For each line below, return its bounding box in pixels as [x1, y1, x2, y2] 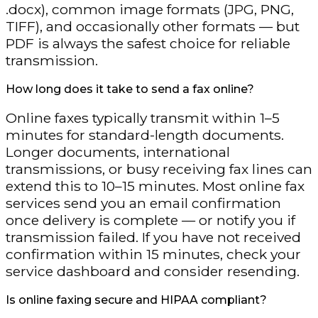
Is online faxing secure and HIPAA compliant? [6, 293, 267, 307]
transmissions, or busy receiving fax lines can [6, 160, 312, 178]
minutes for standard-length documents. [6, 126, 284, 144]
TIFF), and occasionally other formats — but [6, 17, 300, 35]
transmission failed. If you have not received [6, 229, 301, 246]
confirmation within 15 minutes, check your [6, 246, 301, 263]
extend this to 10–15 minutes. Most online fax [6, 177, 305, 195]
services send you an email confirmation [6, 194, 281, 212]
